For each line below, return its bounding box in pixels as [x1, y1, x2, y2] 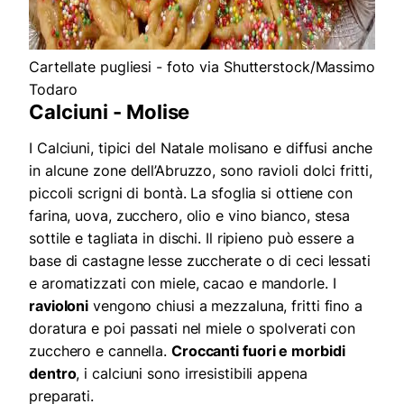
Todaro [29, 80, 78, 99]
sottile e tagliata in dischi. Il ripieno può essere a [29, 229, 354, 248]
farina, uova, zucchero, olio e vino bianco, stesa [29, 207, 351, 225]
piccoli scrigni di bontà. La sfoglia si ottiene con [29, 184, 353, 203]
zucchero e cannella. [29, 342, 171, 361]
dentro [29, 364, 77, 383]
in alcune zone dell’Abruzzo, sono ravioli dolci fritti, [29, 161, 372, 180]
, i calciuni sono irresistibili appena [76, 364, 308, 383]
